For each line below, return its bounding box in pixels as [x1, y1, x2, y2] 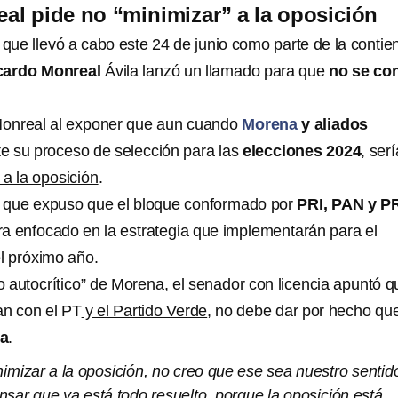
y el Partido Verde [81, 302, 208, 321]
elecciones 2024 [242, 142, 362, 161]
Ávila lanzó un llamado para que [100, 62, 330, 81]
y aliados [298, 115, 369, 134]
